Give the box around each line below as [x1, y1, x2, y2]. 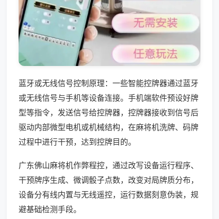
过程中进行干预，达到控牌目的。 [19, 136, 136, 147]
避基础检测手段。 [19, 204, 81, 214]
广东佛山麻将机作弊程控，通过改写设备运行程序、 [19, 160, 198, 170]
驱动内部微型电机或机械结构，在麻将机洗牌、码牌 [19, 122, 198, 132]
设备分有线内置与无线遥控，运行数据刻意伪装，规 [19, 189, 198, 199]
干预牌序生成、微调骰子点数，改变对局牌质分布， [19, 175, 198, 185]
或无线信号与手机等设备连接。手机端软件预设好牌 [19, 92, 198, 103]
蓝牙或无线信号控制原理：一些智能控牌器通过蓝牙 [19, 78, 198, 88]
